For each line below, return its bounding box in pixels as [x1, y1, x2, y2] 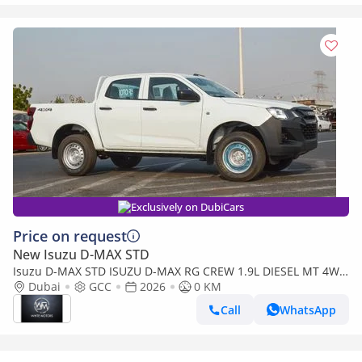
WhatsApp [280, 301, 336, 318]
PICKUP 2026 [13, 279, 81, 294]
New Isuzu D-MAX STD [13, 246, 149, 263]
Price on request [13, 226, 127, 246]
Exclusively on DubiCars [131, 200, 244, 214]
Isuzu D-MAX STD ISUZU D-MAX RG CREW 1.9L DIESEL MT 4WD [13, 263, 347, 279]
